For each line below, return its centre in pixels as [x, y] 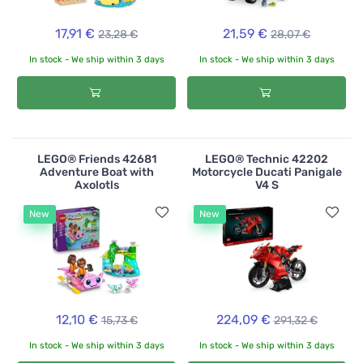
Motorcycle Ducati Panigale [267, 172]
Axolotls [96, 185]
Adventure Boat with [96, 172]
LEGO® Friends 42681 [96, 159]
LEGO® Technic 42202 [267, 159]
